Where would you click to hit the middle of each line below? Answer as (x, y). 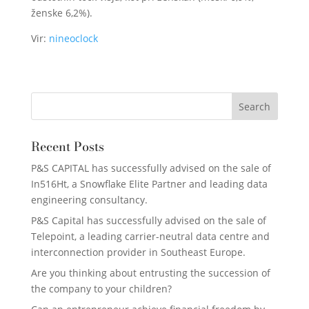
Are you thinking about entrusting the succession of (150, 273)
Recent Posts (67, 147)
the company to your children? (101, 289)
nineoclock (73, 38)
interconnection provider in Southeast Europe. (138, 252)
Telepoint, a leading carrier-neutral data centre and (150, 236)
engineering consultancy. (89, 200)
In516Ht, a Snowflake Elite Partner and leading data (149, 184)
